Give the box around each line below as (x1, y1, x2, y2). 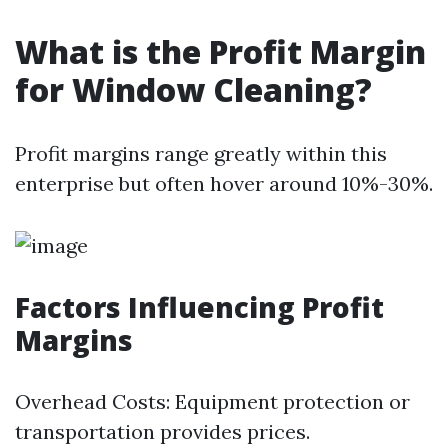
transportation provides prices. (15, 419, 310, 444)
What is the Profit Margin (15, 30, 426, 73)
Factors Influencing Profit (15, 288, 384, 326)
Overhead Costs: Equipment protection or (15, 389, 410, 414)
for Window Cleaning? (15, 68, 372, 111)
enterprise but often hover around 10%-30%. (15, 171, 433, 196)
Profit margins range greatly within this (15, 141, 387, 166)
